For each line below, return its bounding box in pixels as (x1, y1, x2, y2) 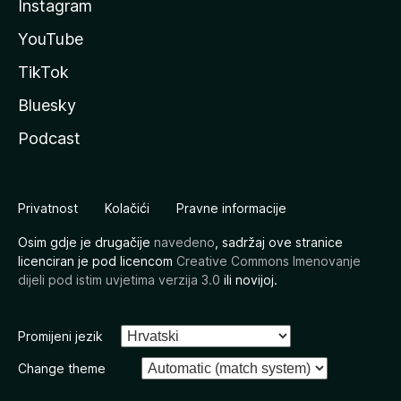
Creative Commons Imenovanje (176, 253, 361, 269)
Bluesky (18, 96, 76, 115)
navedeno (154, 235, 215, 251)
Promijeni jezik (18, 328, 103, 345)
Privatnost (18, 200, 78, 217)
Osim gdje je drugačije (18, 235, 154, 251)
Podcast (18, 129, 81, 149)
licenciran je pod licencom (18, 253, 176, 269)
